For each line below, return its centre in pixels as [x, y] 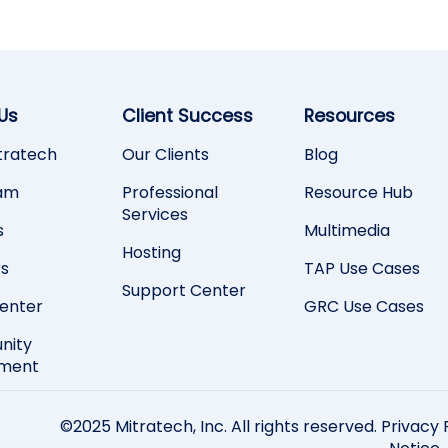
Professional [170, 193]
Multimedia [347, 231]
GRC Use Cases [364, 307]
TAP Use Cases [362, 269]
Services [155, 215]
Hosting [151, 253]
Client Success [187, 116]
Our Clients [165, 155]
